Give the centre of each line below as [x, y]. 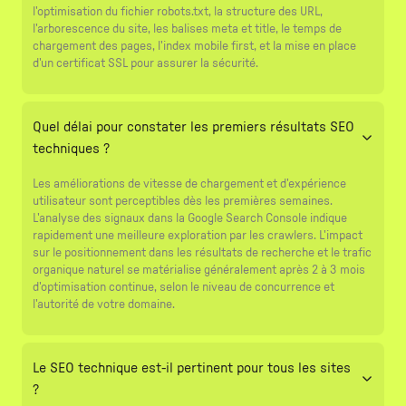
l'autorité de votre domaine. [104, 304]
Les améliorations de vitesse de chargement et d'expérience [189, 184]
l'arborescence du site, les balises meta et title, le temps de [187, 29]
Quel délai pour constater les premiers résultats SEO [193, 126]
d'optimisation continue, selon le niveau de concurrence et [184, 287]
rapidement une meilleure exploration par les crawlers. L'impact [198, 235]
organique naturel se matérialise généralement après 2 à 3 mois [199, 270]
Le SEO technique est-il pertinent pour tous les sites [192, 367]
